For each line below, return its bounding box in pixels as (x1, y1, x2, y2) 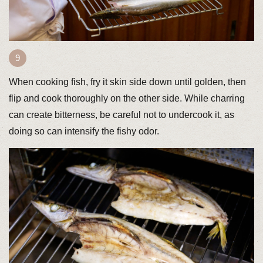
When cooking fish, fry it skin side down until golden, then (8, 76, 246, 87)
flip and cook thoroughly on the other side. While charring (8, 93, 245, 103)
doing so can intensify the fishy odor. (8, 126, 159, 136)
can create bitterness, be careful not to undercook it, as (8, 109, 234, 120)
